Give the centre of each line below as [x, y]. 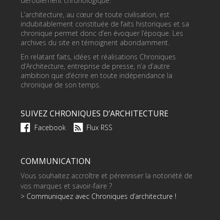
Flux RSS [100, 127]
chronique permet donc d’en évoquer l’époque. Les [102, 33]
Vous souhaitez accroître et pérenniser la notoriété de [107, 175]
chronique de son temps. [61, 84]
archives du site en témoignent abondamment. [95, 42]
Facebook [50, 127]
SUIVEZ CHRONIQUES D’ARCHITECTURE [95, 113]
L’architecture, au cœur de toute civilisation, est [95, 14]
